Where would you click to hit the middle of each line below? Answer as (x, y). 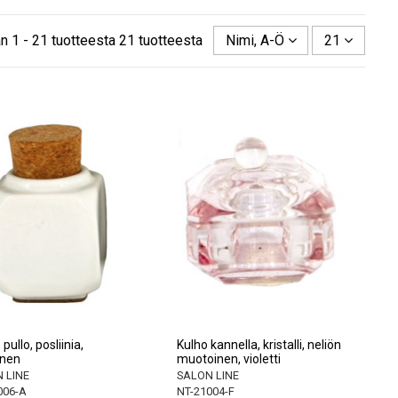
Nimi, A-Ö (255, 40)
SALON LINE (207, 375)
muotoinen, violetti (228, 358)
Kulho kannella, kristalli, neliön (259, 344)
